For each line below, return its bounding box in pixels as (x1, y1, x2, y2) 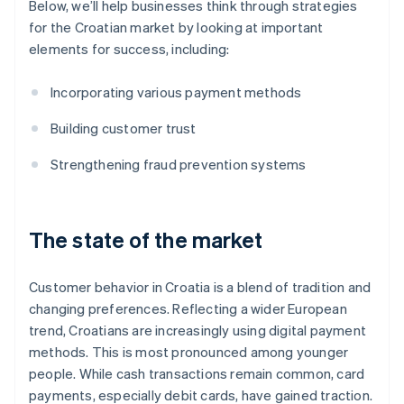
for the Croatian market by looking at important (29, 18, 324, 37)
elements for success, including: (29, 40, 230, 59)
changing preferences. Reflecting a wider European (29, 299, 347, 318)
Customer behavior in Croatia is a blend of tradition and (29, 278, 372, 297)
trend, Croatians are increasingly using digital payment (29, 321, 367, 340)
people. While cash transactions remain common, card (29, 364, 365, 383)
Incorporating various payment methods (50, 83, 302, 102)
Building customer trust (50, 119, 197, 138)
